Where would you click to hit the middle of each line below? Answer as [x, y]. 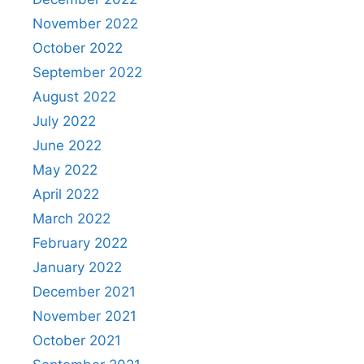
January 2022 [77, 268]
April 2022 [66, 195]
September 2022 [87, 73]
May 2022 [65, 170]
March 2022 [71, 219]
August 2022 [74, 97]
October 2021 [77, 341]
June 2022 [67, 146]
